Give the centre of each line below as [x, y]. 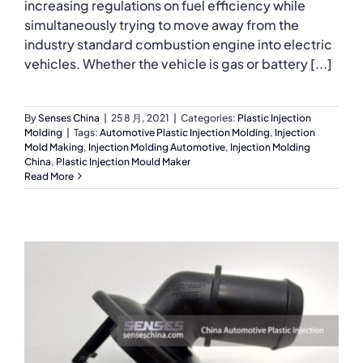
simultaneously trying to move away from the [162, 24]
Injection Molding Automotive [157, 147]
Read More [49, 176]
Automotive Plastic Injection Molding [185, 132]
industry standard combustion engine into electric [178, 44]
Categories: [209, 117]
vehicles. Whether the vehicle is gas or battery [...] [178, 63]
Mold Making [54, 147]
